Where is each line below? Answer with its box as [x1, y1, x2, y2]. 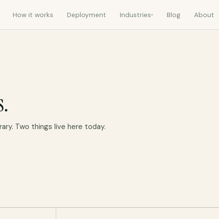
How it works [13, 10, 54, 19]
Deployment [67, 10, 107, 19]
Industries [120, 10, 152, 19]
